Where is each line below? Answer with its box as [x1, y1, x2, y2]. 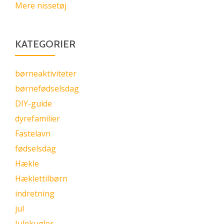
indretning [15, 188, 54, 199]
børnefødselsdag [15, 83, 79, 94]
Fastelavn [15, 128, 50, 139]
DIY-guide [15, 98, 52, 109]
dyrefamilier [15, 113, 60, 124]
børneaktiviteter [15, 68, 76, 79]
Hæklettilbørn [15, 173, 67, 184]
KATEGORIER [15, 38, 75, 50]
